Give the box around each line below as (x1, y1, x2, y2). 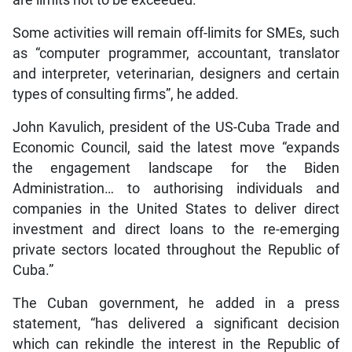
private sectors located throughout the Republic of (12, 242, 340, 258)
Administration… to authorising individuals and (12, 181, 340, 197)
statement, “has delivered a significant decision (12, 316, 340, 332)
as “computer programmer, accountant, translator (12, 46, 340, 62)
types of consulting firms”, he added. (12, 86, 239, 103)
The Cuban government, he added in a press (12, 295, 340, 312)
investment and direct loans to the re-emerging (12, 222, 340, 238)
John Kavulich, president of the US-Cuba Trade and (12, 119, 340, 136)
